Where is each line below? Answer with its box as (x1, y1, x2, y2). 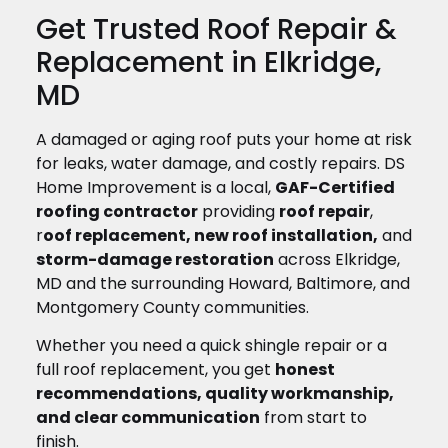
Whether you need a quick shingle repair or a (36, 334, 387, 358)
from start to (260, 406, 367, 430)
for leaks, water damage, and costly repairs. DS (36, 151, 405, 175)
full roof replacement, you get (36, 358, 275, 382)
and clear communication (36, 406, 260, 430)
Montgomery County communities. (36, 295, 309, 319)
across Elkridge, (274, 247, 400, 271)
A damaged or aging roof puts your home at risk (36, 127, 412, 151)
